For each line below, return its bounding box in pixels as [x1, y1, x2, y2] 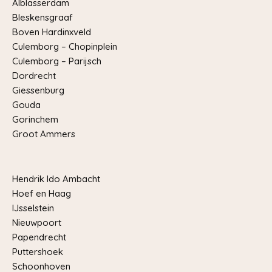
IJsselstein [12, 202, 54, 214]
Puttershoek [12, 246, 63, 257]
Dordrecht [12, 70, 56, 81]
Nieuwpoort [12, 217, 61, 228]
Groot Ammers [12, 128, 75, 140]
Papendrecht [12, 231, 66, 243]
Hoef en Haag [12, 188, 71, 199]
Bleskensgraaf [12, 12, 73, 23]
